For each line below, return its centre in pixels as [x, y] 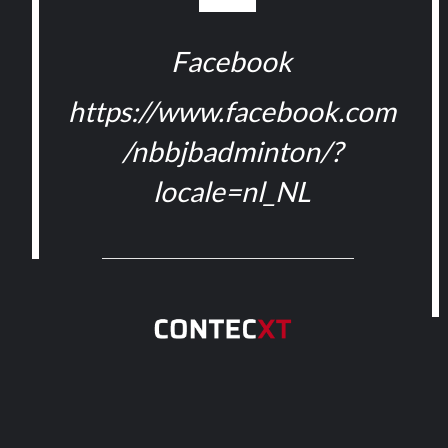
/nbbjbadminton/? [231, 151]
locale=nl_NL [231, 191]
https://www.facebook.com [231, 111]
